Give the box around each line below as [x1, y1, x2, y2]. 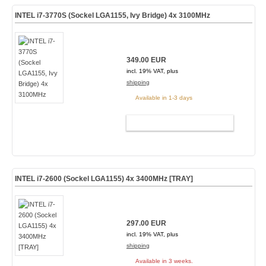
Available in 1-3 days [135, 94, 192, 101]
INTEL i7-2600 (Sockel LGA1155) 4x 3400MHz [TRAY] [14, 175, 193, 183]
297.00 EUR [126, 219, 166, 227]
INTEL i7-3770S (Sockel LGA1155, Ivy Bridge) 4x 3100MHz [14, 11, 210, 20]
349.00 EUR [126, 56, 166, 64]
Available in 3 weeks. [135, 258, 193, 264]
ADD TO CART [150, 119, 199, 127]
